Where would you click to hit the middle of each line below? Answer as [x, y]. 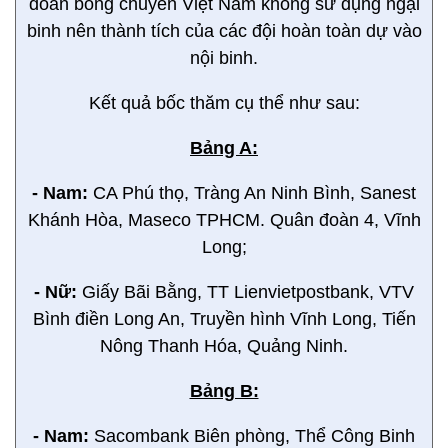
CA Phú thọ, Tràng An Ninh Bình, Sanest [254, 193]
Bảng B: [224, 391]
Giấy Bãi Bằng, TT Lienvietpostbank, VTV [248, 292]
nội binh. [224, 58]
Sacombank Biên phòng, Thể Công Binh [252, 436]
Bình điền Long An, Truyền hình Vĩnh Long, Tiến [224, 319]
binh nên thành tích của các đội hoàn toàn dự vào [224, 31]
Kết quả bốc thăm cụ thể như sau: [224, 103]
